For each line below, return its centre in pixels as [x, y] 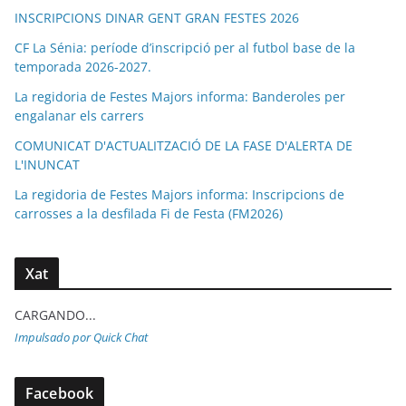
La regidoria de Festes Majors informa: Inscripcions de [179, 194]
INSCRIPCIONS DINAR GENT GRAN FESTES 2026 [157, 17]
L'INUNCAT [47, 164]
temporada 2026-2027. [83, 66]
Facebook [60, 393]
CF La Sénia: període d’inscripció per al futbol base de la [185, 47]
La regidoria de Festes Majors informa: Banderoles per [180, 96]
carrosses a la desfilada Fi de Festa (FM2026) [149, 213]
